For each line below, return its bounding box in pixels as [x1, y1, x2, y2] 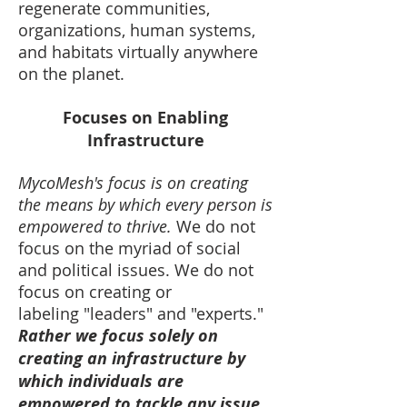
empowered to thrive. [18, 215, 172, 237]
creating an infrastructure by [18, 347, 245, 370]
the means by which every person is [18, 194, 273, 215]
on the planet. [18, 63, 124, 84]
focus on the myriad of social [18, 237, 241, 259]
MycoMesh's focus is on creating [18, 172, 248, 194]
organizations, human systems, [18, 19, 255, 41]
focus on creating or [18, 281, 172, 303]
